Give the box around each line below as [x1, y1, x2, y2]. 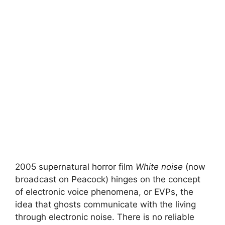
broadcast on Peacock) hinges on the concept [15, 174, 200, 184]
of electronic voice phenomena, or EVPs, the [15, 186, 193, 197]
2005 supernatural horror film [15, 161, 136, 172]
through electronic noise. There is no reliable [15, 211, 194, 222]
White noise [136, 161, 183, 172]
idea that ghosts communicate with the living [15, 199, 196, 209]
